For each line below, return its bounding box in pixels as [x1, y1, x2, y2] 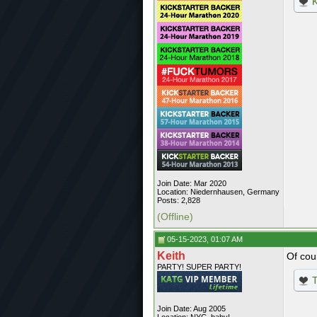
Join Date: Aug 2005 [157, 304, 226, 313]
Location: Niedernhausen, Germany [157, 188, 279, 196]
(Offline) [157, 211, 193, 222]
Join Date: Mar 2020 [157, 179, 226, 188]
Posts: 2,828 [157, 196, 200, 204]
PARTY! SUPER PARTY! [157, 263, 241, 271]
